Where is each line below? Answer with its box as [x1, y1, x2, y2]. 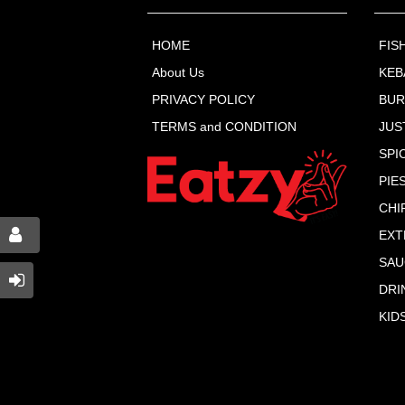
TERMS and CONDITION [151, 118, 297, 134]
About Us [151, 64, 204, 80]
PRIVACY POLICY [151, 91, 255, 107]
